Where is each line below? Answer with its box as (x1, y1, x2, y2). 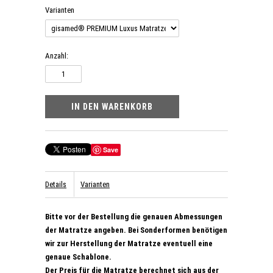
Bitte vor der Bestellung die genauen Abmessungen (45, 212, 222, 221)
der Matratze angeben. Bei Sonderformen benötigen (45, 225, 227, 235)
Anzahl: (45, 51, 68, 60)
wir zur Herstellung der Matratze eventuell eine (45, 239, 213, 248)
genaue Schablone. (45, 252, 112, 261)
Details (45, 180, 66, 189)
